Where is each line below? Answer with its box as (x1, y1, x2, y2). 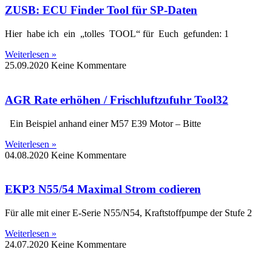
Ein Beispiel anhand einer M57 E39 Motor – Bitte (5, 118, 201, 129)
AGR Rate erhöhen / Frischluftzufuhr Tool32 (5, 93, 228, 106)
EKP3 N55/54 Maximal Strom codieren (5, 183, 201, 196)
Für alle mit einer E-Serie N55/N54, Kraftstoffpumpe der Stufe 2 (5, 208, 252, 219)
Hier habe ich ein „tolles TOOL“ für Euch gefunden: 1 (5, 29, 229, 39)
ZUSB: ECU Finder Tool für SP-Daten (5, 4, 197, 17)
